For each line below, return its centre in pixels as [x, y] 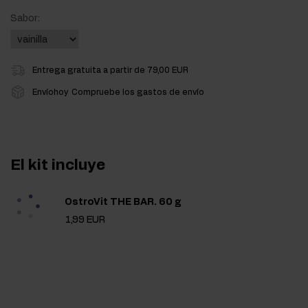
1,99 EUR [85, 220]
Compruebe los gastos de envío [138, 92]
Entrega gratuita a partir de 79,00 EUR [110, 70]
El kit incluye [58, 165]
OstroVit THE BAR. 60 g [123, 202]
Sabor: [25, 19]
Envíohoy [50, 92]
